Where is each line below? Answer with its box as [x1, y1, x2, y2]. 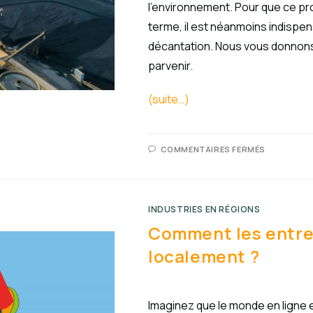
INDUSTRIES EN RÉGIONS [148, 203, 261, 215]
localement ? [148, 245, 260, 268]
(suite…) [148, 92, 189, 107]
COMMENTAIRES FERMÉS [160, 144, 266, 154]
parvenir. [148, 58, 193, 73]
